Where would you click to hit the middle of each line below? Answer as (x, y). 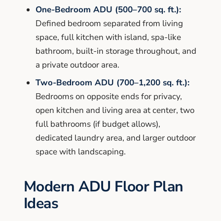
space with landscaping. (81, 151)
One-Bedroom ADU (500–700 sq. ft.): (108, 9)
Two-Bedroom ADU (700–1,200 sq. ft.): (112, 82)
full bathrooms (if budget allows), (98, 124)
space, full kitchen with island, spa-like (108, 37)
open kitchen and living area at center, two (115, 110)
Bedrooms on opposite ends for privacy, (109, 96)
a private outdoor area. (77, 65)
